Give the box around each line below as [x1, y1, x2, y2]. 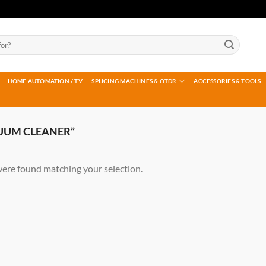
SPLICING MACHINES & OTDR [91, 77, 177, 84]
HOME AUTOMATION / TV [7, 77, 83, 84]
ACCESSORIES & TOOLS [194, 77, 261, 84]
